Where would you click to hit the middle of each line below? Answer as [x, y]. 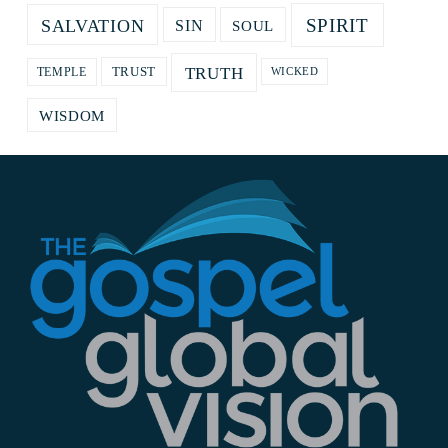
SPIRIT [337, 26]
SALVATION [92, 25]
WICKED [294, 71]
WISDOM [72, 116]
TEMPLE [61, 72]
